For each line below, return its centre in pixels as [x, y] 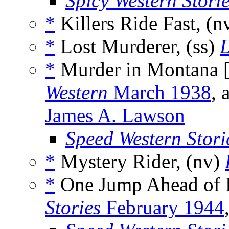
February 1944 [163, 208]
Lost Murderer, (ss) [138, 47]
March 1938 [159, 93]
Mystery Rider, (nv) [140, 162]
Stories [73, 208]
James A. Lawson [115, 116]
